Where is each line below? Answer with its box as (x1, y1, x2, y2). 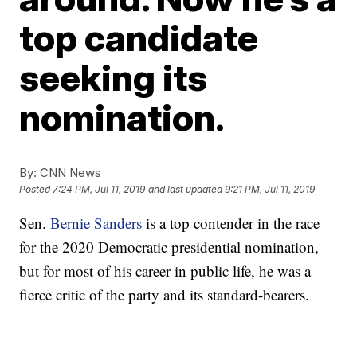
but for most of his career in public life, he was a (19, 261, 312, 280)
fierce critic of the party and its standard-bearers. (19, 284, 310, 304)
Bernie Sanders (50, 213, 143, 233)
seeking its (19, 55, 208, 100)
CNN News (37, 165, 102, 180)
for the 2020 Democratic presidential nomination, (19, 237, 320, 257)
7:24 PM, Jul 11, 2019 (53, 183, 146, 196)
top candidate (19, 15, 259, 60)
